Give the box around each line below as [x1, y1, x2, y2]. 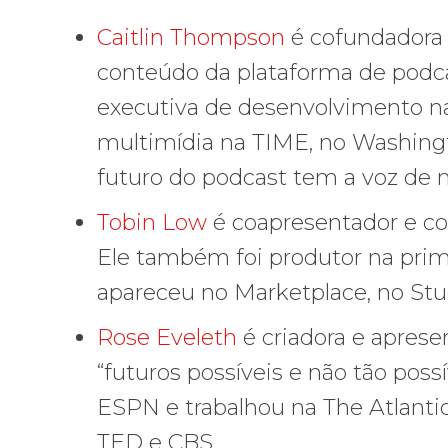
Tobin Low [97, 208, 207, 236]
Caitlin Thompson [97, 23, 285, 51]
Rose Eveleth [97, 323, 237, 351]
